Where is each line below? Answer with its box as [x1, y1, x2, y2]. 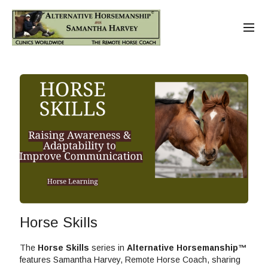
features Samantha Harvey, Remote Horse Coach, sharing [20, 255, 241, 265]
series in [89, 243, 127, 253]
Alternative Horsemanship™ [127, 243, 247, 253]
